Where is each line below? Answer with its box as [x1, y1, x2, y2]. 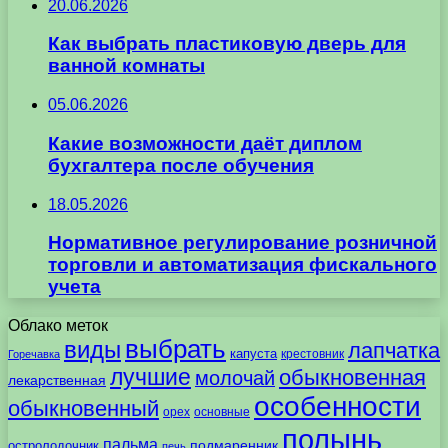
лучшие [110, 364, 191, 391]
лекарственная [8, 372, 106, 389]
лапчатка [348, 338, 440, 364]
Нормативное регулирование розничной [48, 232, 437, 254]
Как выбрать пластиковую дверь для [48, 33, 406, 55]
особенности [254, 391, 421, 423]
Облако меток [8, 317, 108, 335]
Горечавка [8, 348, 60, 361]
